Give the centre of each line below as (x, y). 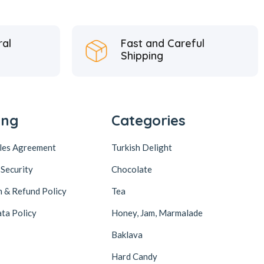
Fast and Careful (162, 43)
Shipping (142, 55)
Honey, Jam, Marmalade (157, 212)
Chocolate (132, 169)
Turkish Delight (142, 147)
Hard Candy (135, 256)
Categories (149, 120)
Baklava (127, 234)
